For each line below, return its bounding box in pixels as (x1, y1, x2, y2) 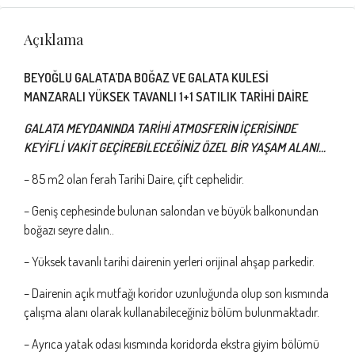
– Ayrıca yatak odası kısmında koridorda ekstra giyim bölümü (24, 336, 319, 352)
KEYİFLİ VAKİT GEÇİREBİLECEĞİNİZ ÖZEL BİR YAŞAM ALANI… (24, 139, 326, 155)
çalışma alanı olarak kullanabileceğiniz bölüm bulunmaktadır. (24, 304, 319, 320)
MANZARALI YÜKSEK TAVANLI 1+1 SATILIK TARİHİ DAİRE (24, 89, 308, 105)
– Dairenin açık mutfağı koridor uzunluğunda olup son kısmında (24, 285, 329, 301)
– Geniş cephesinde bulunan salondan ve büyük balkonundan (24, 203, 319, 219)
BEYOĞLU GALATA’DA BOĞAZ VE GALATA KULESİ (24, 70, 269, 86)
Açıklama (24, 30, 83, 49)
